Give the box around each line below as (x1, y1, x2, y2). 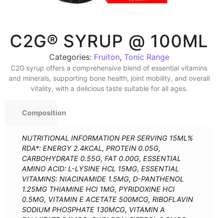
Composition (22, 109, 66, 117)
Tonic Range (124, 52, 169, 62)
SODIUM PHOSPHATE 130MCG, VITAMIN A (22, 205, 165, 214)
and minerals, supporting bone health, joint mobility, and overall (8, 74, 210, 82)
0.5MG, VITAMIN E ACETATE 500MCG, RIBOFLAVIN (22, 195, 193, 204)
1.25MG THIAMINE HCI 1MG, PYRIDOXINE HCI (22, 185, 175, 194)
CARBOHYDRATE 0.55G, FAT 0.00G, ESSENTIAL (22, 154, 181, 163)
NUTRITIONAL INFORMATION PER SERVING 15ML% (22, 134, 193, 143)
